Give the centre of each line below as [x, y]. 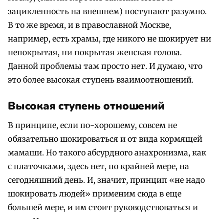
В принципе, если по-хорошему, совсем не [92, 125]
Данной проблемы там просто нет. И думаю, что [105, 66]
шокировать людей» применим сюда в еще [95, 194]
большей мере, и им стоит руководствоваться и [103, 208]
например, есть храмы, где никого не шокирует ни [109, 39]
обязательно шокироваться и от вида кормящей [105, 139]
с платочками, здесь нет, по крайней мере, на [99, 166]
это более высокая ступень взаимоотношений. [101, 80]
